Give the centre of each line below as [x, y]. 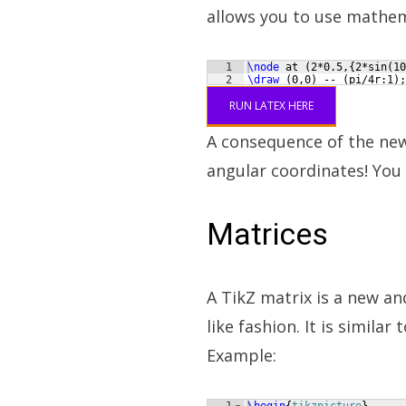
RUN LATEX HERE [271, 106]
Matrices [267, 234]
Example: [242, 355]
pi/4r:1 [371, 80]
